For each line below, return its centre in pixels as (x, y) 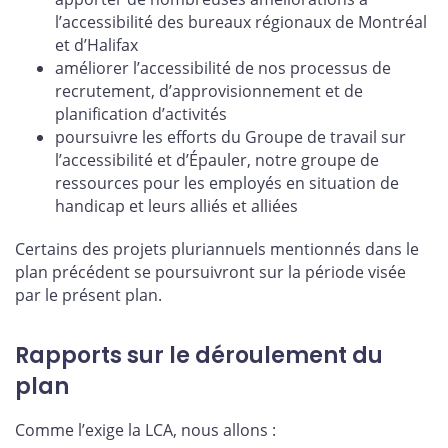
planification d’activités (141, 113)
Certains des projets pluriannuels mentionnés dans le (217, 249)
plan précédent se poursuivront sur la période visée (210, 272)
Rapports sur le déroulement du (199, 356)
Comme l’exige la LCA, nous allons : (145, 429)
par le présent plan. (88, 295)
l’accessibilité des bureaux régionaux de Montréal (241, 21)
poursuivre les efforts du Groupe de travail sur (230, 136)
